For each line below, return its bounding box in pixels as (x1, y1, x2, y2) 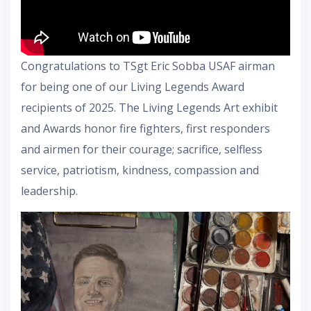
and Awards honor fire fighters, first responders (21, 120, 270, 136)
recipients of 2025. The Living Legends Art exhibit (21, 99, 278, 115)
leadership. (21, 183, 78, 199)
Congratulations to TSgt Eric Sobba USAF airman (21, 58, 275, 74)
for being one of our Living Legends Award (21, 78, 244, 94)
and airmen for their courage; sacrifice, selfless (21, 141, 262, 157)
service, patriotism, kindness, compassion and (21, 162, 259, 178)
